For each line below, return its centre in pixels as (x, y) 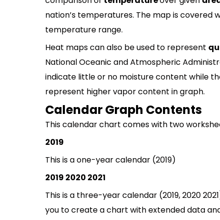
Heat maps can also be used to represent (127, 47)
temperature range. (84, 30)
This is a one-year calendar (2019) (110, 160)
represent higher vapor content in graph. (125, 92)
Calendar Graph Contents (124, 110)
